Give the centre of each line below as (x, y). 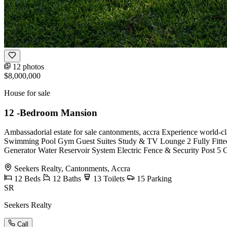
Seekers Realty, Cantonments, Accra (71, 169)
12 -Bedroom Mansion (51, 112)
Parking (158, 179)
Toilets (113, 179)
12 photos (27, 66)
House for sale (27, 93)
